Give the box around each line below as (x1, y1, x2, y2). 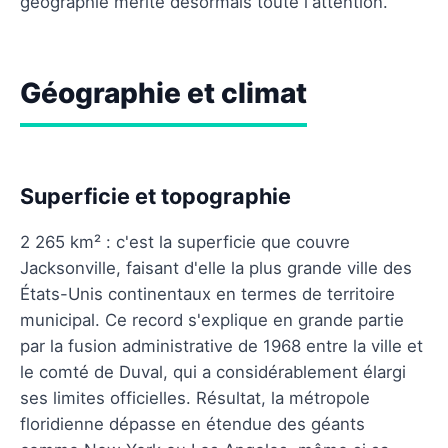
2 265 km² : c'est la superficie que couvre (20, 231, 350, 252)
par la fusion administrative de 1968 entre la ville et (20, 335, 423, 356)
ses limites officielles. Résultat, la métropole (20, 387, 370, 408)
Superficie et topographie (20, 182, 291, 209)
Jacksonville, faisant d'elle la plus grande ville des (20, 257, 412, 278)
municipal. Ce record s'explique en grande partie (20, 309, 404, 330)
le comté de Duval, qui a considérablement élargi (20, 361, 406, 382)
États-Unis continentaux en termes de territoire (20, 283, 395, 304)
